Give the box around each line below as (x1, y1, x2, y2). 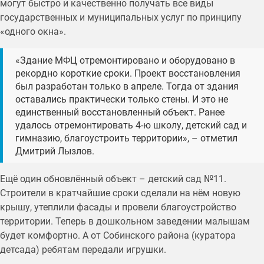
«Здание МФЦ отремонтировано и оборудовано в (15, 54, 235, 66)
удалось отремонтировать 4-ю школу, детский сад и (15, 119, 247, 131)
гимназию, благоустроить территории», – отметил (15, 132, 237, 144)
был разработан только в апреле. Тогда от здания (15, 80, 239, 92)
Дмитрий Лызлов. (15, 145, 94, 157)
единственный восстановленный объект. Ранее (15, 106, 225, 118)
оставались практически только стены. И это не (15, 93, 228, 105)
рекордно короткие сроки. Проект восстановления (15, 67, 240, 79)
